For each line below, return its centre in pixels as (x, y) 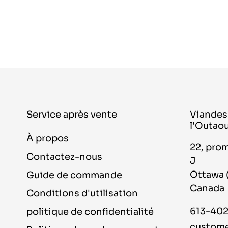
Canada (207, 188)
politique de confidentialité (90, 211)
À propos (48, 138)
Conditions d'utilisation (82, 193)
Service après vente (72, 114)
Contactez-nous (64, 156)
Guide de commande (74, 175)
